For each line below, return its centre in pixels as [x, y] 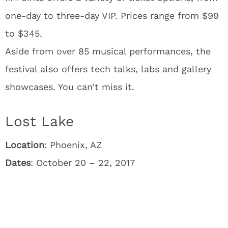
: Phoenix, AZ [73, 145]
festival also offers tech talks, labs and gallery [108, 69]
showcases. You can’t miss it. [70, 87]
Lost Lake [39, 121]
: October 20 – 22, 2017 [83, 163]
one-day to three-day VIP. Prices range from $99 [112, 16]
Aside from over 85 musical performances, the [108, 51]
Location [25, 145]
